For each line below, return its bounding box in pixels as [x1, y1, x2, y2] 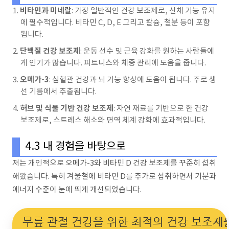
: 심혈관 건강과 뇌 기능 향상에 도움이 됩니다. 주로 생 [49, 75, 216, 84]
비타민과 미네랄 [20, 6, 72, 15]
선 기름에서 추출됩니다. [20, 87, 97, 96]
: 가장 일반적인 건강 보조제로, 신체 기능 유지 [72, 6, 215, 15]
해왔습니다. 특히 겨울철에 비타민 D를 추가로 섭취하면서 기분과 [12, 172, 216, 181]
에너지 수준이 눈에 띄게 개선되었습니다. [12, 185, 142, 194]
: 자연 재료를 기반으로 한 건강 [113, 104, 209, 113]
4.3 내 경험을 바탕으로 [25, 140, 126, 153]
